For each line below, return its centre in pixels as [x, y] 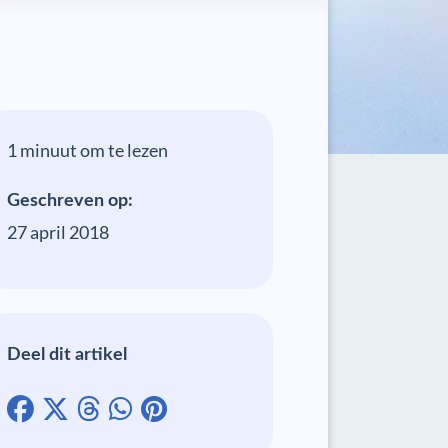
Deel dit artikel [67, 355]
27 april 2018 [58, 232]
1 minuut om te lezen [88, 150]
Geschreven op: [70, 201]
